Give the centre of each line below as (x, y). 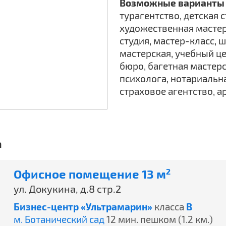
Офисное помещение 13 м (90, 174)
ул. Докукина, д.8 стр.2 (67, 189)
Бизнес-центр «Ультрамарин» (83, 207)
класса (169, 207)
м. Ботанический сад (59, 219)
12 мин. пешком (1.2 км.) (160, 219)
